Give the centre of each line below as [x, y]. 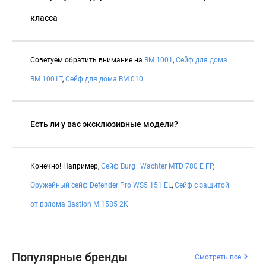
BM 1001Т [46, 79]
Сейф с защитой [202, 185]
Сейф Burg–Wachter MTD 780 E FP [157, 166]
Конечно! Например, [66, 166]
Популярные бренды [70, 257]
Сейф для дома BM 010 [104, 79]
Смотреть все [219, 257]
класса [44, 18]
